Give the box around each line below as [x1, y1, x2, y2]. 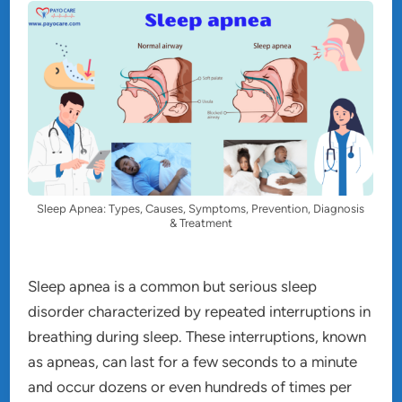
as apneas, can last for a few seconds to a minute [28, 352, 358, 371]
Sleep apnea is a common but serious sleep [28, 276, 318, 295]
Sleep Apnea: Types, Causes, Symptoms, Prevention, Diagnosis [37, 201, 365, 215]
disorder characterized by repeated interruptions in [28, 301, 371, 320]
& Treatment [169, 215, 232, 230]
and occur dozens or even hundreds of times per [28, 377, 353, 396]
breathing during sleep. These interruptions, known [28, 327, 367, 345]
